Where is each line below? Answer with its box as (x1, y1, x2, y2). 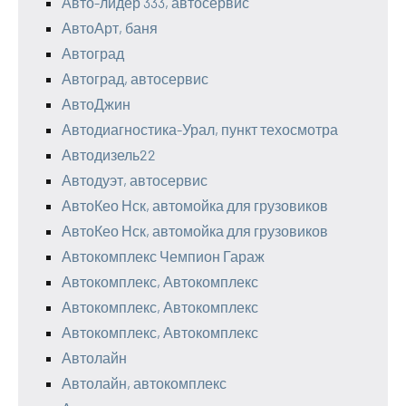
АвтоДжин (62, 95, 130, 112)
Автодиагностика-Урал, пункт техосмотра (62, 121, 338, 138)
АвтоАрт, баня (62, 19, 158, 36)
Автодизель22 (62, 146, 156, 163)
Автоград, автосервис (62, 70, 208, 87)
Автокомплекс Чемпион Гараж (62, 247, 265, 265)
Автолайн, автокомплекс (62, 374, 227, 391)
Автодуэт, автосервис (62, 171, 208, 188)
